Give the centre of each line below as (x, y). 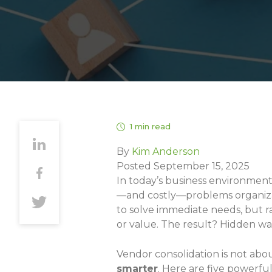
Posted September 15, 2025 (183, 166)
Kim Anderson (166, 151)
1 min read (150, 126)
